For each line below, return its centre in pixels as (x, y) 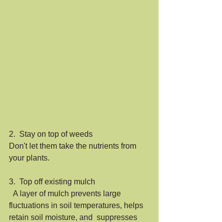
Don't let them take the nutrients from (74, 146)
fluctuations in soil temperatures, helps (77, 205)
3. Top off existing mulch (52, 181)
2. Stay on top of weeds (51, 134)
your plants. (31, 158)
